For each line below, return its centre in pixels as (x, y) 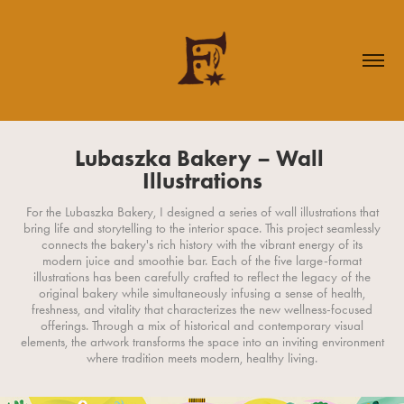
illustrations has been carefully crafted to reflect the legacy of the (202, 277)
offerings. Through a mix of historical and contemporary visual (202, 326)
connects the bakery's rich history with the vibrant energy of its (202, 244)
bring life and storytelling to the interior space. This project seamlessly (202, 228)
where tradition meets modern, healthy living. (202, 358)
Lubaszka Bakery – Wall (199, 158)
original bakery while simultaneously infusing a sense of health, (202, 293)
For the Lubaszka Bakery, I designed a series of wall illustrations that (202, 212)
